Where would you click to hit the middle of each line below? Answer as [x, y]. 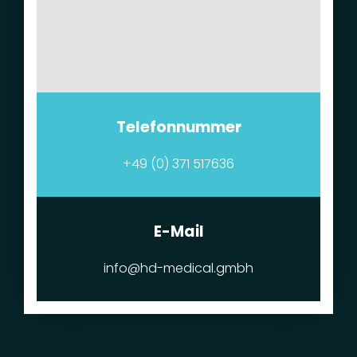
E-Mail [178, 232]
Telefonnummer [178, 127]
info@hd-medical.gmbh [178, 269]
